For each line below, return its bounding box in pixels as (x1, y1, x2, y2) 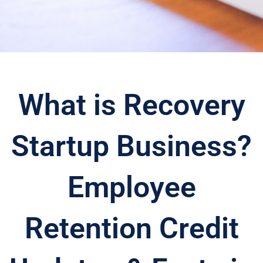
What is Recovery (18, 88, 245, 123)
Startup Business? (11, 129, 252, 164)
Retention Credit (24, 211, 239, 246)
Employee (67, 170, 196, 205)
